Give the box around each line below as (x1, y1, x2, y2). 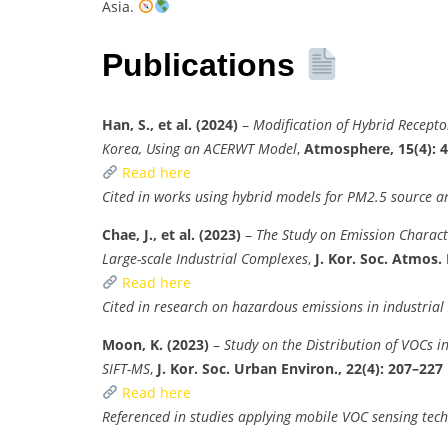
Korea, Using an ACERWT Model (102, 138, 297, 158)
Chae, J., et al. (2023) (102, 224, 241, 244)
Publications (102, 47, 304, 84)
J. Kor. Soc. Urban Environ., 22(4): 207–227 (157, 358, 443, 378)
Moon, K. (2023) (102, 334, 209, 354)
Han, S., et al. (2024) (102, 114, 238, 134)
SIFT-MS (102, 358, 150, 378)
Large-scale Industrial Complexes (102, 248, 308, 268)
